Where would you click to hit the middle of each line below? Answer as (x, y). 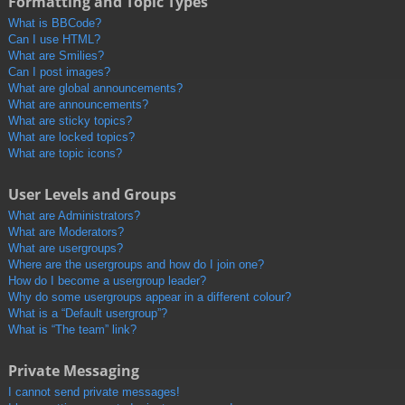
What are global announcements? (95, 89)
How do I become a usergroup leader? (107, 281)
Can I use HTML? (54, 40)
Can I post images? (59, 72)
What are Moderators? (66, 232)
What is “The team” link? (72, 330)
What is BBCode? (55, 24)
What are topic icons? (65, 154)
